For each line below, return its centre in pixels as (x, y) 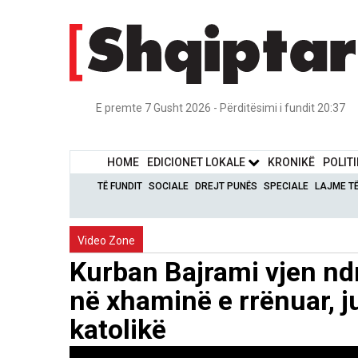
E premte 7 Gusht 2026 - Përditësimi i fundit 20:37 (221, 107)
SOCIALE (169, 186)
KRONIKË (292, 162)
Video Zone (106, 240)
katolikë (118, 329)
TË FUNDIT (120, 186)
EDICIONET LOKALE (198, 162)
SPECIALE (286, 186)
